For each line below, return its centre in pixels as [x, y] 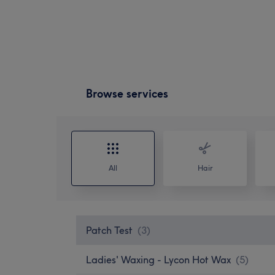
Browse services [127, 93]
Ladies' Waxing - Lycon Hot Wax [158, 259]
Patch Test [109, 230]
